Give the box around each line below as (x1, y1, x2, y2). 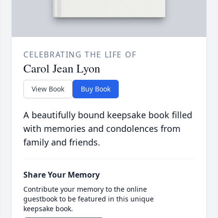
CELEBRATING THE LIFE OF (23, 49, 137, 60)
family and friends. (23, 136, 100, 148)
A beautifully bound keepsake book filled (23, 109, 192, 121)
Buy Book (81, 84, 110, 94)
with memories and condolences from (23, 123, 181, 135)
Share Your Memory (23, 169, 100, 181)
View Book (32, 84, 64, 94)
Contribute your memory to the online (23, 184, 147, 194)
